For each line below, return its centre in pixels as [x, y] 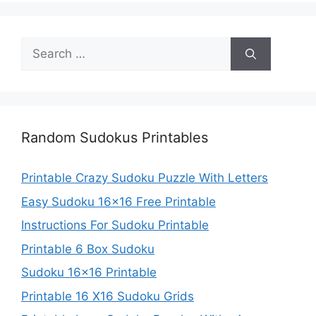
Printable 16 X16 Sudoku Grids [108, 296]
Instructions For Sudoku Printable [115, 225]
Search [40, 45]
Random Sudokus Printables [115, 138]
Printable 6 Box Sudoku [88, 249]
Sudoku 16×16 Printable [89, 273]
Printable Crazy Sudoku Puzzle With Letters [145, 178]
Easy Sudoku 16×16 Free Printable [119, 201]
